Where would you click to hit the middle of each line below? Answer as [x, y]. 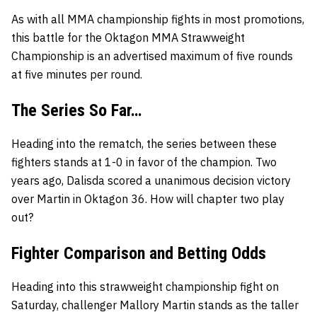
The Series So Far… [76, 110]
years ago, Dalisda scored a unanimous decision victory [151, 180]
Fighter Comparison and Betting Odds [139, 253]
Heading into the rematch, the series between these [144, 143]
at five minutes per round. [77, 74]
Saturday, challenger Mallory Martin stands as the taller [155, 305]
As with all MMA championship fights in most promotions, [158, 19]
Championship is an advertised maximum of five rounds [152, 56]
